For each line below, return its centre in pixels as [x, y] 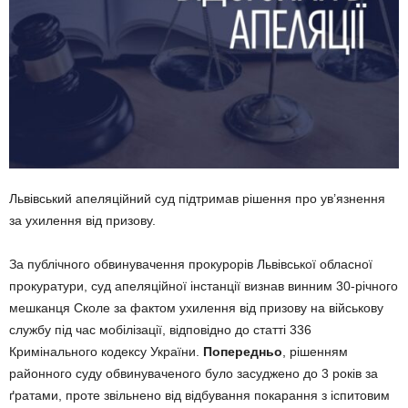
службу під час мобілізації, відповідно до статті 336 [160, 329]
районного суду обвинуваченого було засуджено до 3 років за [194, 373]
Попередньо [243, 351]
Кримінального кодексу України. [106, 351]
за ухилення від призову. [82, 220]
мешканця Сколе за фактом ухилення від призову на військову [196, 307]
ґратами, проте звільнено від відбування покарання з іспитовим [199, 395]
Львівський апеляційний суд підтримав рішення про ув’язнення [197, 198]
